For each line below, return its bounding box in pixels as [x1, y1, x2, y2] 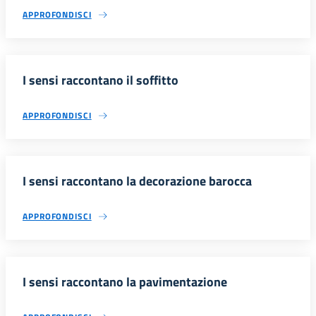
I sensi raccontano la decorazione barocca [23, 171, 252, 191]
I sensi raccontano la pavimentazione [23, 272, 227, 292]
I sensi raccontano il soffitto [23, 71, 178, 90]
